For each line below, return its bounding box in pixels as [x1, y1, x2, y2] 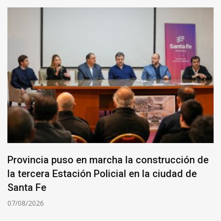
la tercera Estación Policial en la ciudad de [7, 168, 197, 180]
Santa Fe [7, 182, 46, 194]
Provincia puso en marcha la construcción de [7, 154, 209, 166]
